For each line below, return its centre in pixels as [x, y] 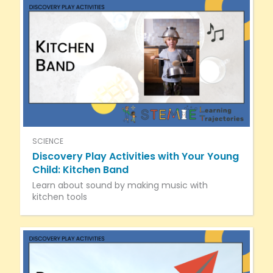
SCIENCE [48, 141]
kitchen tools [59, 197]
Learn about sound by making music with [120, 185]
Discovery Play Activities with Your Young [135, 156]
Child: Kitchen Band [80, 169]
